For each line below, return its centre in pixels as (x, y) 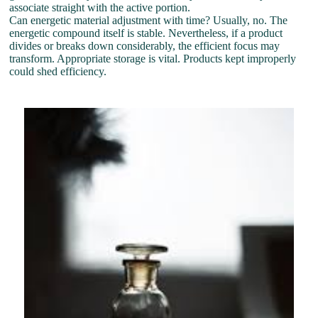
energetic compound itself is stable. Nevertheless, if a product (146, 33)
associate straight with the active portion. (100, 7)
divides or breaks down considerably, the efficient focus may (145, 46)
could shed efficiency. (58, 71)
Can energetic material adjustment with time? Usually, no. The (149, 20)
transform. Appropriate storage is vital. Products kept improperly (153, 59)
